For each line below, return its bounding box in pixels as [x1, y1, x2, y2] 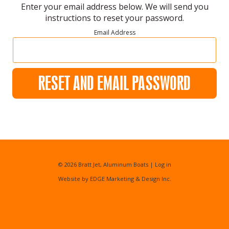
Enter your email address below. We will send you [20, 1, 209, 12]
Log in [154, 161, 171, 168]
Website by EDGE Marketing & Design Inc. [58, 175, 171, 182]
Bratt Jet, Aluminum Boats [78, 161, 148, 168]
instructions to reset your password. [45, 12, 184, 24]
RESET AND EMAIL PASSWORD [38, 72, 191, 95]
